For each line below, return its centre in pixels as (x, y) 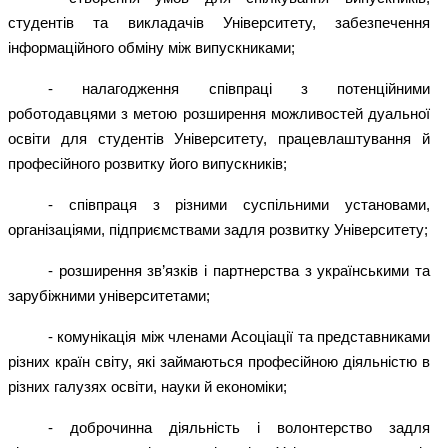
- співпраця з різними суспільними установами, (239, 205)
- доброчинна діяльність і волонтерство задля (239, 428)
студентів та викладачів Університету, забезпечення (219, 23)
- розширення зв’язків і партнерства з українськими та (239, 271)
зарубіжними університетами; (109, 296)
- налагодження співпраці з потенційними (239, 89)
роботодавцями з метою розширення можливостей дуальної (219, 114)
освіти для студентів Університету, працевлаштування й (219, 139)
